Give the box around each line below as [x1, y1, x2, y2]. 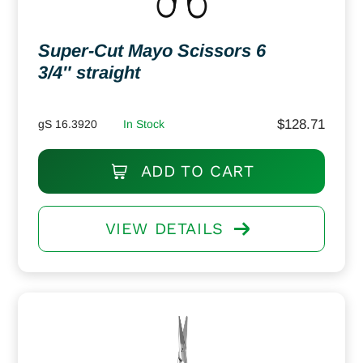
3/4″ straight [38, 62, 140, 83]
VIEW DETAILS [105, 218, 224, 238]
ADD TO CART [135, 160, 254, 181]
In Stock [123, 117, 164, 130]
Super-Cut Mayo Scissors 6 [38, 40, 266, 61]
